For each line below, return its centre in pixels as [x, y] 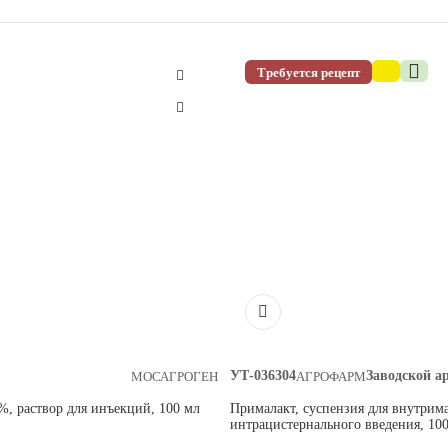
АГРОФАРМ [331, 376]
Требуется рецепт [308, 72]
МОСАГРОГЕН [174, 376]
